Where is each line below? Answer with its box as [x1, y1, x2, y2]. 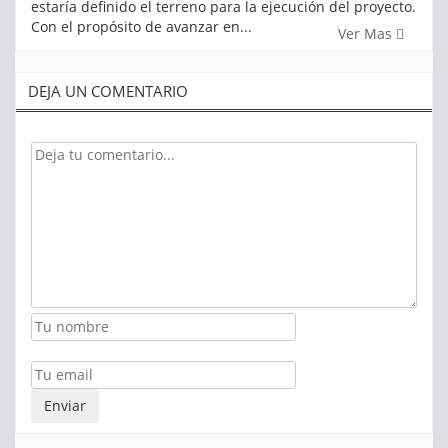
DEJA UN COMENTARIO [28, 80, 188, 101]
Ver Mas [338, 23, 396, 43]
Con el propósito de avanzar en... [31, 16, 252, 36]
